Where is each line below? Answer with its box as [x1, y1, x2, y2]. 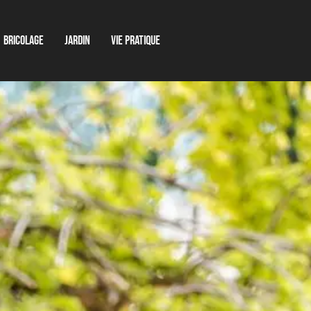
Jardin [65, 33, 91, 49]
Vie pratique [111, 33, 161, 49]
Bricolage [3, 33, 44, 49]
